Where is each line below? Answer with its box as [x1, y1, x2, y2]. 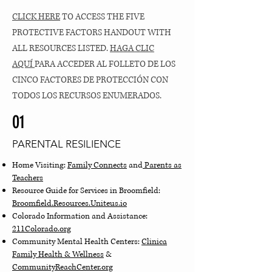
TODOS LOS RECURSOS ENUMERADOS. [12, 90, 161, 101]
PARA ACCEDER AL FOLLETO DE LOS [35, 58, 175, 70]
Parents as [143, 160, 182, 171]
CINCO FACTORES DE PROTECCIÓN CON [12, 74, 168, 86]
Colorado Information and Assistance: [12, 211, 148, 222]
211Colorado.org [12, 223, 71, 234]
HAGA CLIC [110, 42, 154, 54]
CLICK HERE [12, 11, 60, 22]
